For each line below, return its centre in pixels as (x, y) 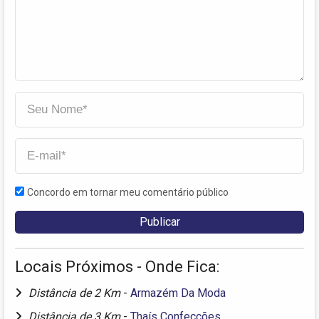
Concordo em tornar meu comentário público (128, 193)
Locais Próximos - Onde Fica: (117, 267)
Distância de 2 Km (76, 293)
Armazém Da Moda (178, 293)
